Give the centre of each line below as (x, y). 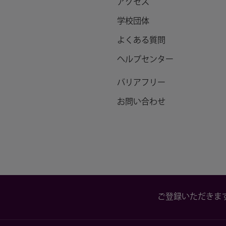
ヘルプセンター (145, 60)
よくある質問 (141, 41)
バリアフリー (141, 83)
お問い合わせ (141, 102)
